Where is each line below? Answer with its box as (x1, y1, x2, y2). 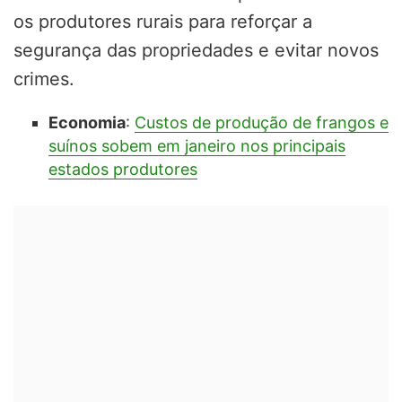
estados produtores (48, 159, 197, 179)
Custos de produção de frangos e (134, 112, 389, 132)
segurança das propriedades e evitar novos (13, 39, 379, 61)
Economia (48, 112, 126, 132)
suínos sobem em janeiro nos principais (48, 135, 345, 155)
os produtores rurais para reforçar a (13, 10, 312, 32)
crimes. (13, 67, 74, 90)
